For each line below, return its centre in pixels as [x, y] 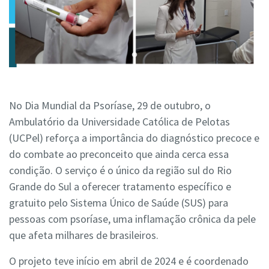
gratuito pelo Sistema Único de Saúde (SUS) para [119, 203]
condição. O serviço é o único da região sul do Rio [120, 171]
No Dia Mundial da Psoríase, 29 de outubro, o [110, 106]
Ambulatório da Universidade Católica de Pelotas [119, 122]
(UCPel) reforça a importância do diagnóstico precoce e [134, 138]
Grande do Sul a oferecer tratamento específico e [120, 187]
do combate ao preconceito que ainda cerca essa [119, 154]
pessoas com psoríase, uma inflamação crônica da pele [132, 219]
